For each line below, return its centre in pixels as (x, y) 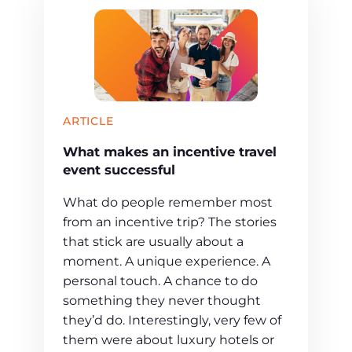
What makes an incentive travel (170, 152)
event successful (119, 170)
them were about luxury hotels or (169, 339)
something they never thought (162, 300)
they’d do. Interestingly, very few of (172, 320)
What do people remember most (168, 202)
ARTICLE (88, 121)
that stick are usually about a (153, 241)
